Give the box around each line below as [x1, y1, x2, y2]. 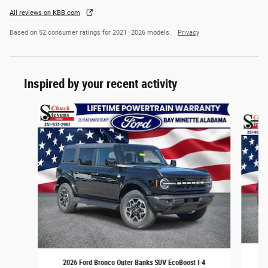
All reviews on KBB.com [10, 9, 80, 17]
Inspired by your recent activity [24, 77, 177, 92]
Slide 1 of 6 [9, 104, 49, 114]
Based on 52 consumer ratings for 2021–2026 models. [10, 29, 173, 37]
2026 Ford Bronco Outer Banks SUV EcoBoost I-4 [62, 258, 205, 267]
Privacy [178, 29, 199, 37]
